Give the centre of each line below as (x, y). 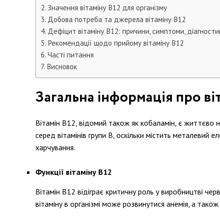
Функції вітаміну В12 (74, 172)
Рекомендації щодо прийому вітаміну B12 (116, 43)
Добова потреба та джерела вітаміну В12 (117, 19)
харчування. (55, 147)
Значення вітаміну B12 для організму (108, 8)
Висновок (62, 67)
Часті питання (71, 55)
